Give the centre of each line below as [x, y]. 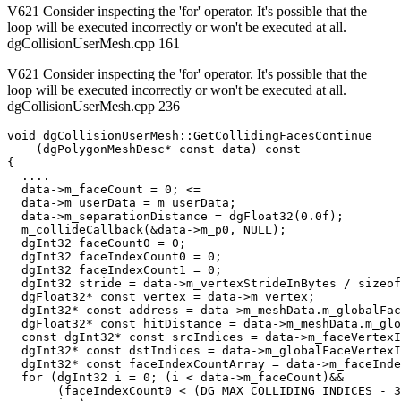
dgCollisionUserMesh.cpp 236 [94, 107]
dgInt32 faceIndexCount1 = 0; [115, 270]
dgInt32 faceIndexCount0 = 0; [115, 257]
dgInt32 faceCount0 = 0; [97, 243]
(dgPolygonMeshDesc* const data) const [154, 149]
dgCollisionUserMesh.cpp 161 [94, 44]
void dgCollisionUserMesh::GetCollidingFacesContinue [190, 136]
